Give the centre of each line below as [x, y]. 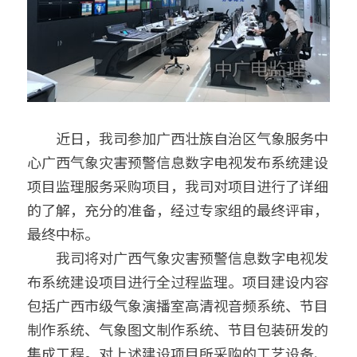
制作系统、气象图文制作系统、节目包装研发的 [178, 329]
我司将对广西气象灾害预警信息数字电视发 [178, 257]
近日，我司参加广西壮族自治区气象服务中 [178, 138]
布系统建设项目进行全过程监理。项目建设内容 [178, 281]
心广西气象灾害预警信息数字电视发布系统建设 [178, 162]
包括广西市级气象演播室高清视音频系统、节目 [178, 305]
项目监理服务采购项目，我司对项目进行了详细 [178, 186]
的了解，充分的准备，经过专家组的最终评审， [178, 210]
